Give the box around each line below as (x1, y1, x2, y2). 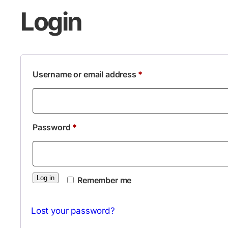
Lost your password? (31, 205, 115, 216)
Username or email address (33, 70, 138, 80)
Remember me (77, 175, 132, 185)
